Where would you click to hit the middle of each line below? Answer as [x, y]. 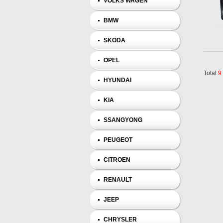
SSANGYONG [123, 120]
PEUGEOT [118, 140]
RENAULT [117, 180]
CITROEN [117, 160]
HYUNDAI [117, 80]
